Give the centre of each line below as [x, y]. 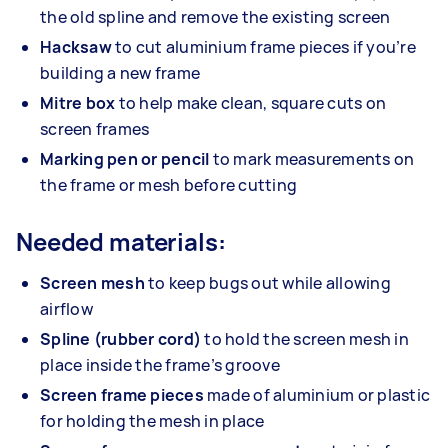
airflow [66, 309]
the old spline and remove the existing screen [215, 17]
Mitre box [78, 103]
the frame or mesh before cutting [168, 185]
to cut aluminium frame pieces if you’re [263, 47]
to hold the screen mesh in [305, 339]
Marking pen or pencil [126, 159]
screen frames [95, 129]
